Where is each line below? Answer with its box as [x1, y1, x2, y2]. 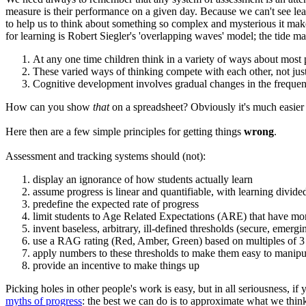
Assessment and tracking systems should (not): [5, 150, 206, 162]
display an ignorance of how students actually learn [33, 173, 253, 185]
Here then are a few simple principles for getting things [5, 125, 244, 137]
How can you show [5, 100, 90, 113]
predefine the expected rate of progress [33, 197, 199, 210]
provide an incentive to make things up [33, 259, 199, 271]
